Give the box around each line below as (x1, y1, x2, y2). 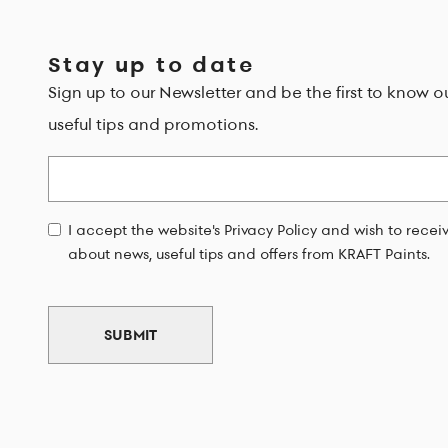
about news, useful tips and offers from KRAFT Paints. (68, 243, 430, 264)
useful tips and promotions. (48, 112, 258, 135)
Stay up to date (48, 48, 255, 79)
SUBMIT (104, 324, 157, 345)
